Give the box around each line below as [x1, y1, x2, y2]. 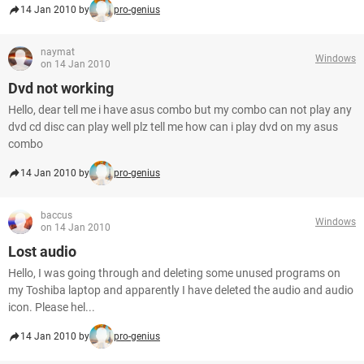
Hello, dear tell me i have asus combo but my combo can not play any [8, 103, 352, 116]
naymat [41, 46, 75, 58]
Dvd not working [8, 80, 114, 97]
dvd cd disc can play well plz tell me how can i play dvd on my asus [8, 120, 338, 133]
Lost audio [8, 243, 76, 260]
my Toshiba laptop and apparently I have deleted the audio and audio [8, 284, 353, 297]
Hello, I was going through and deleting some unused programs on [8, 266, 340, 279]
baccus [41, 210, 72, 221]
